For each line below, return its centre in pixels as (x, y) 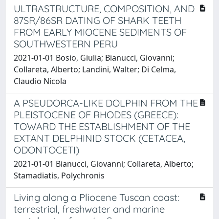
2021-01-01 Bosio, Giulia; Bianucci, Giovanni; (94, 58)
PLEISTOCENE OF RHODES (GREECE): (96, 115)
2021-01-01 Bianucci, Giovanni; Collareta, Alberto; (104, 164)
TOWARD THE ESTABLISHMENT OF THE (102, 126)
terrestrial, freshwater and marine (89, 209)
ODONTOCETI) (46, 150)
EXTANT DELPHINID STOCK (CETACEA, (99, 138)
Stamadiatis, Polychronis (59, 175)
